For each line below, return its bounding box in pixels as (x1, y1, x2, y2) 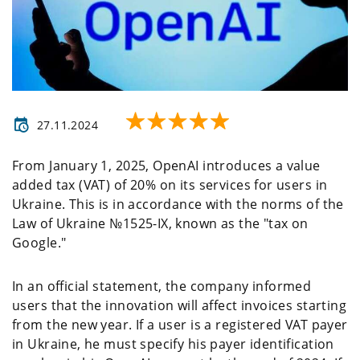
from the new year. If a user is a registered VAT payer (12, 315, 348, 333)
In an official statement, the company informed (12, 276, 312, 295)
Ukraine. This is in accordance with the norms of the (12, 194, 344, 213)
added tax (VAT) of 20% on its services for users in (12, 175, 328, 194)
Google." (12, 233, 67, 252)
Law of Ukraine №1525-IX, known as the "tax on (12, 214, 309, 232)
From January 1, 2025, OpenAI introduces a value (12, 156, 321, 174)
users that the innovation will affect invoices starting (12, 296, 347, 314)
